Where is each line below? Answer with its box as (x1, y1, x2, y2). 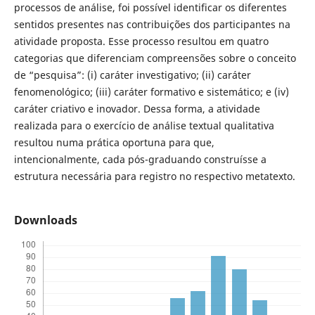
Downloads (13, 212, 77, 229)
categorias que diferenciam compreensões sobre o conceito (13, 51, 296, 65)
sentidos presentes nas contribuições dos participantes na (13, 18, 290, 32)
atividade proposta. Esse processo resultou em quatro (13, 34, 269, 49)
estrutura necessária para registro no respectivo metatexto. (13, 169, 295, 184)
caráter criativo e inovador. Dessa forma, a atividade (13, 102, 260, 116)
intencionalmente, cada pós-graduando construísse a (13, 153, 266, 167)
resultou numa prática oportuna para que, (13, 136, 214, 150)
